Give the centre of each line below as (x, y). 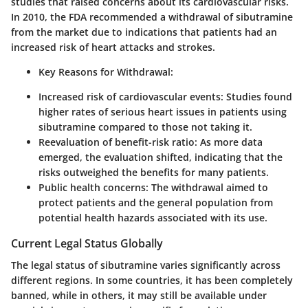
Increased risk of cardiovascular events (130, 96)
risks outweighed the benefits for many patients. (154, 172)
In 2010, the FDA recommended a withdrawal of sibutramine (152, 16)
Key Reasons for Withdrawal (104, 71)
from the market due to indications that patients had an (144, 32)
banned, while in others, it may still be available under (139, 295)
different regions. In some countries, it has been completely (152, 280)
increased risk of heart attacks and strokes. (113, 47)
